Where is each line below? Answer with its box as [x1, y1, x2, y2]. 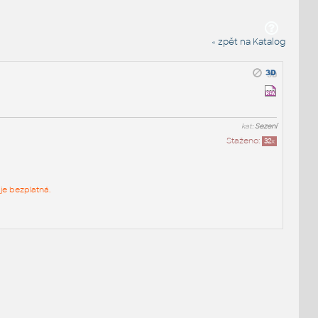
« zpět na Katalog [212, 35, 286, 48]
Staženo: [226, 135, 263, 146]
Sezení [255, 121, 278, 131]
